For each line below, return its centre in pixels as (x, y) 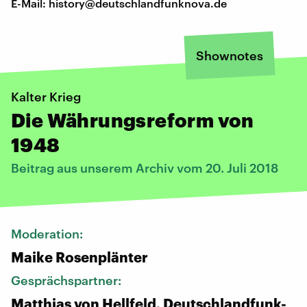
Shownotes (230, 55)
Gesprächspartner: (67, 280)
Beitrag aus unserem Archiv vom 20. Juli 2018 (145, 168)
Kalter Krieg (46, 96)
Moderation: (48, 233)
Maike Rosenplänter (79, 257)
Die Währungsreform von (133, 120)
